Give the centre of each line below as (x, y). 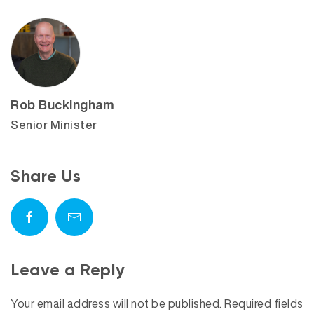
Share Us (46, 176)
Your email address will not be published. (116, 303)
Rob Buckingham (62, 104)
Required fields (264, 303)
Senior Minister (54, 125)
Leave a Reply (68, 269)
